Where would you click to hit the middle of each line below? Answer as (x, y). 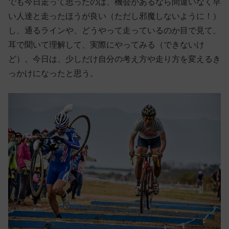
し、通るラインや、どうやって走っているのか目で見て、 (114, 30)
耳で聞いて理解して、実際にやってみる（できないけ (106, 44)
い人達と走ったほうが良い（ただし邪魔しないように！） (114, 16)
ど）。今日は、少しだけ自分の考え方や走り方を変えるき (114, 59)
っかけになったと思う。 (53, 73)
